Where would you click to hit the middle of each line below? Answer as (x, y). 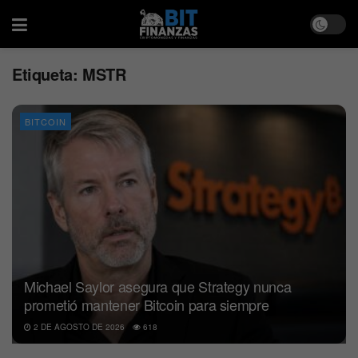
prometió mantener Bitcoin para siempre (147, 304)
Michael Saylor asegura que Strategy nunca (158, 286)
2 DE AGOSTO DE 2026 (78, 326)
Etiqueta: (47, 74)
